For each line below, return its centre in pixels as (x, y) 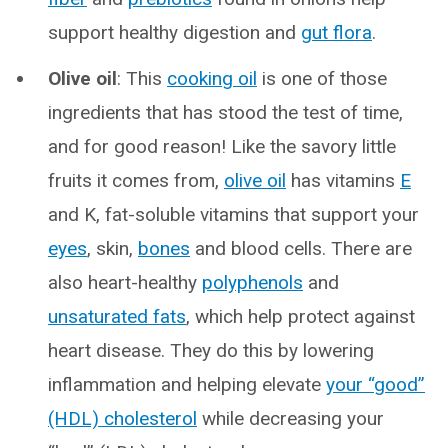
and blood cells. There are (301, 248)
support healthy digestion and (174, 32)
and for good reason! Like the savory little (222, 146)
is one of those (322, 78)
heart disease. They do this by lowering (211, 350)
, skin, (112, 248)
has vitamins (343, 180)
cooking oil (212, 78)
